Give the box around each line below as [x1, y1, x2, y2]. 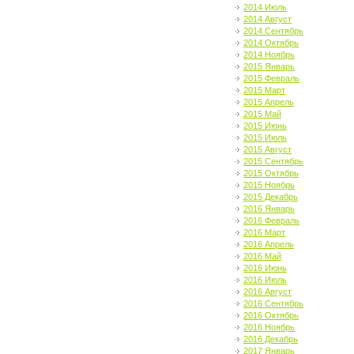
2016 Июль [243, 275, 287, 284]
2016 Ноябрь [243, 322, 295, 332]
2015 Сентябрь [243, 156, 303, 166]
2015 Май [243, 109, 281, 119]
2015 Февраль [243, 73, 299, 83]
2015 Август [243, 145, 292, 154]
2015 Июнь [243, 121, 287, 130]
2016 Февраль [243, 216, 299, 225]
